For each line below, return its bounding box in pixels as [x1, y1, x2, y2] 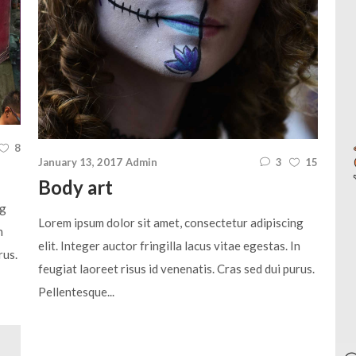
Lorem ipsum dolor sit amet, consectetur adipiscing [38, 215, 304, 230]
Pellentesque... [38, 284, 114, 299]
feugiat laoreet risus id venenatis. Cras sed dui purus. [38, 261, 315, 276]
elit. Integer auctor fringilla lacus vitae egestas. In [38, 238, 300, 253]
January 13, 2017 [38, 155, 122, 168]
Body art [38, 175, 113, 199]
